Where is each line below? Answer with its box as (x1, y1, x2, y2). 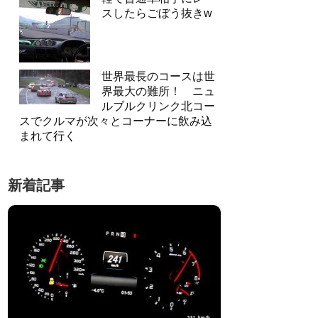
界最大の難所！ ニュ (102, 85, 215, 97)
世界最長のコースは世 (102, 70, 215, 82)
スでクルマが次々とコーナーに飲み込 (19, 115, 212, 127)
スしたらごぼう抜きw (102, 7, 212, 19)
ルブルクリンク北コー (102, 100, 215, 112)
